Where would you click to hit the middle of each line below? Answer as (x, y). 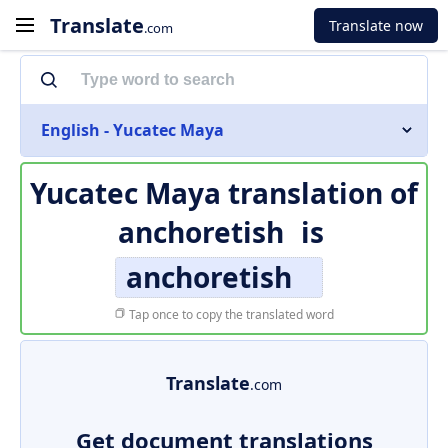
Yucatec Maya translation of (224, 193)
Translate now (376, 25)
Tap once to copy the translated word (230, 314)
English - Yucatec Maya (132, 130)
